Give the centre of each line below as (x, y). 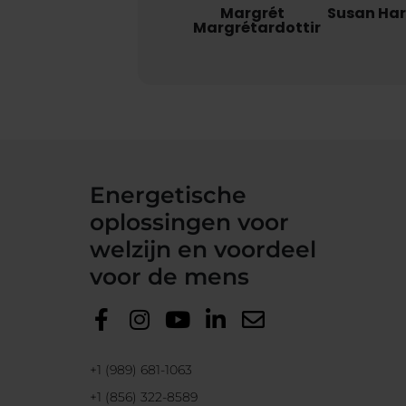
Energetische (169, 195)
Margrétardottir (257, 28)
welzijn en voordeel (203, 250)
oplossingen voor (190, 222)
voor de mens (170, 277)
